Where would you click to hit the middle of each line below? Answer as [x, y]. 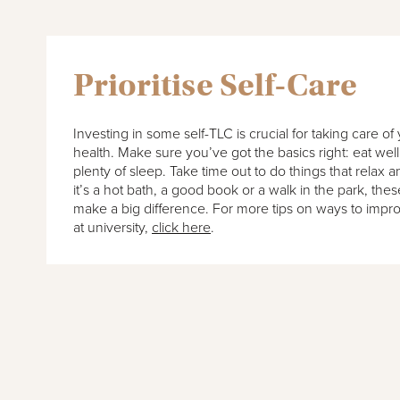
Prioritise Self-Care [216, 85]
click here [182, 228]
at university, [113, 228]
